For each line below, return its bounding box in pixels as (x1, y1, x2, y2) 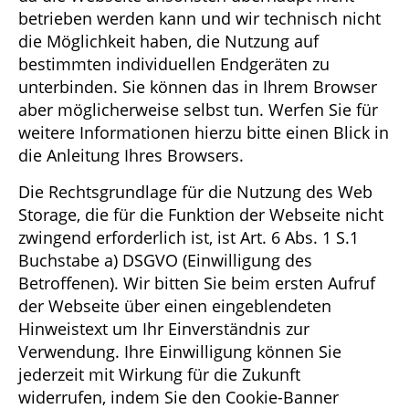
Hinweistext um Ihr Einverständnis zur (18, 317, 309, 340)
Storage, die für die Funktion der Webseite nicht (18, 203, 383, 225)
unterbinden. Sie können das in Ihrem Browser (18, 76, 377, 99)
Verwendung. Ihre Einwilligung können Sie (18, 340, 341, 362)
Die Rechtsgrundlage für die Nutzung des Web (18, 180, 372, 203)
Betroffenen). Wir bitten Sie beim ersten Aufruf (18, 271, 375, 294)
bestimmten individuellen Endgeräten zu (18, 53, 330, 76)
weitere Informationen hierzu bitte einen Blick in (18, 121, 389, 144)
